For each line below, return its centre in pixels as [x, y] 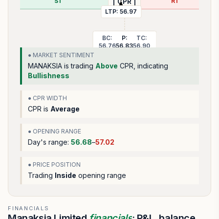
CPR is [39, 109]
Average [65, 109]
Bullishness [49, 76]
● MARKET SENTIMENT [61, 55]
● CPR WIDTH [47, 98]
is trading [79, 66]
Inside [66, 175]
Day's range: [49, 142]
